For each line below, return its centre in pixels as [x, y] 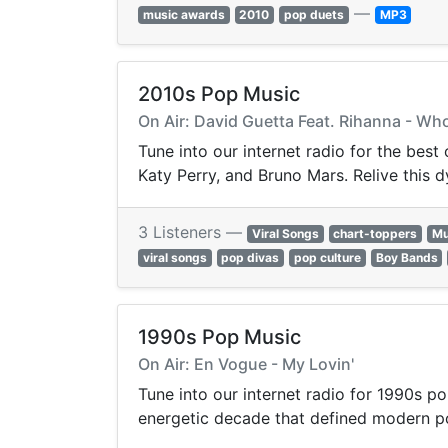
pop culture [327, 258]
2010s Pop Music [219, 94]
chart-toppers [375, 234]
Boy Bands [406, 258]
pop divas [250, 258]
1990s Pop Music [219, 337]
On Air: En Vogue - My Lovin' [246, 364]
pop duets [313, 15]
